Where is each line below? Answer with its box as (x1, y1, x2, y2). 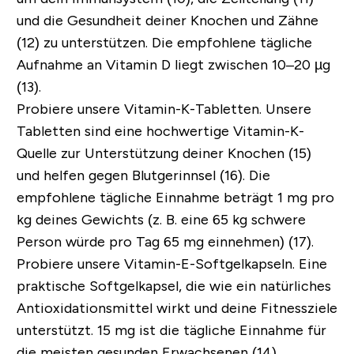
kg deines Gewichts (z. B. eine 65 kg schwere (16, 211, 306, 228)
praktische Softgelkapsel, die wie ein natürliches (16, 277, 331, 294)
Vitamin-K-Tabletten (123, 100, 259, 117)
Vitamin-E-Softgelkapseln (123, 255, 292, 272)
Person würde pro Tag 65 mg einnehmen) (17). (16, 233, 314, 250)
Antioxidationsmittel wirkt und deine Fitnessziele (16, 299, 337, 316)
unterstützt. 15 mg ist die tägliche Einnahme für (16, 322, 326, 338)
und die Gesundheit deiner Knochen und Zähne (16, 12, 318, 28)
